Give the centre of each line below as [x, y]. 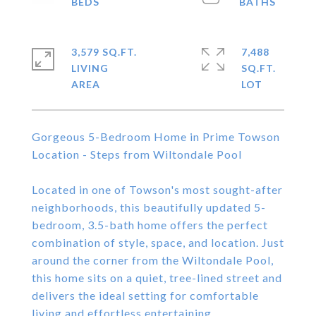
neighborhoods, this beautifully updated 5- [149, 207]
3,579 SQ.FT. [104, 52]
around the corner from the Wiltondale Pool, [153, 260]
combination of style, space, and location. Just [158, 242]
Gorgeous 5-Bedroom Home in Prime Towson [156, 136]
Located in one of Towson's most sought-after [157, 189]
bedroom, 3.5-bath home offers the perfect [150, 225]
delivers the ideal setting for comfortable [145, 295]
